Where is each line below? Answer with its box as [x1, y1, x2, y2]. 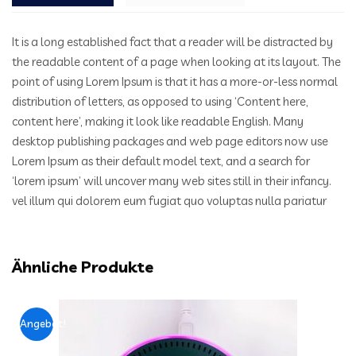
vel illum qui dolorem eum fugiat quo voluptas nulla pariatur [12, 193, 327, 209]
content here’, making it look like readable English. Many [12, 114, 304, 130]
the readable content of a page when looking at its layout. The [12, 54, 341, 70]
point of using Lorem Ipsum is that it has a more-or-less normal [12, 74, 338, 90]
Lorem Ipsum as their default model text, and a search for [12, 153, 310, 169]
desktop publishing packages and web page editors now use [12, 133, 328, 149]
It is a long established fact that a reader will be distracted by [12, 34, 333, 50]
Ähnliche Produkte [12, 257, 153, 277]
